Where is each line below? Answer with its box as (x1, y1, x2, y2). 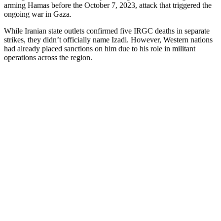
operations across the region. (4, 53, 92, 62)
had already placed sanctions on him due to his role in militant (4, 44, 195, 53)
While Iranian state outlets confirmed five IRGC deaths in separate (4, 27, 210, 36)
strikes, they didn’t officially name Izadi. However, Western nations (4, 36, 213, 44)
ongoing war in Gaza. (4, 10, 72, 19)
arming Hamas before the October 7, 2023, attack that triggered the (4, 1, 212, 10)
